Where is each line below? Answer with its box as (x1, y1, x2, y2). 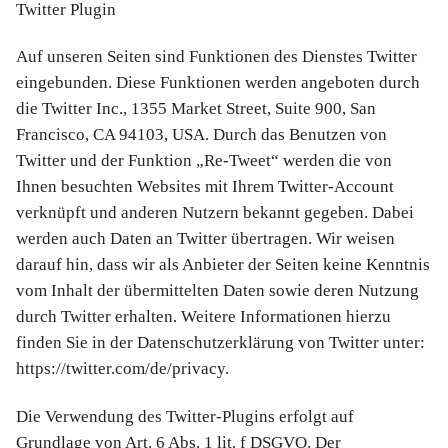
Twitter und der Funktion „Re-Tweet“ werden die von (16, 151, 392, 171)
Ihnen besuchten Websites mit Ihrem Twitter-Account (16, 177, 394, 197)
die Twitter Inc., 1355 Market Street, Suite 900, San (16, 99, 376, 119)
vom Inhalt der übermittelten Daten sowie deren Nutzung (16, 281, 419, 301)
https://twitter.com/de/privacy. (16, 359, 229, 379)
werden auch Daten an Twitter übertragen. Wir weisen (16, 229, 395, 249)
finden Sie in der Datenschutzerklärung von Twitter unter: (16, 333, 425, 353)
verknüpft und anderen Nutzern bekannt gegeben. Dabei (16, 203, 414, 223)
